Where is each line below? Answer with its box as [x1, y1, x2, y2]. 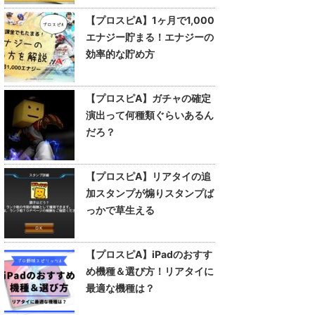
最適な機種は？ [86, 282, 155, 294]
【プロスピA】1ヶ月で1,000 [86, 14, 214, 26]
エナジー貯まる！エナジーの [86, 31, 214, 43]
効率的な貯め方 [86, 48, 155, 60]
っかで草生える [86, 204, 155, 216]
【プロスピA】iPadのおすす [86, 248, 212, 260]
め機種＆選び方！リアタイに [86, 265, 214, 277]
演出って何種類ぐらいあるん [86, 109, 214, 121]
